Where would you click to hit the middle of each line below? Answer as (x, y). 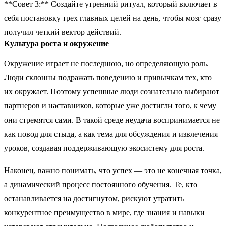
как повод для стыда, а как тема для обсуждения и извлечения (111, 134)
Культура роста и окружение (56, 43)
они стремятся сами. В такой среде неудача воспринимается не (112, 120)
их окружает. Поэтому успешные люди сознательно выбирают (112, 91)
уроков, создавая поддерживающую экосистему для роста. (104, 148)
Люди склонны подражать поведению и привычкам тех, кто (108, 77)
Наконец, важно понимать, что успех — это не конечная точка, (113, 170)
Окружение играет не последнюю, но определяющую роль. (106, 63)
